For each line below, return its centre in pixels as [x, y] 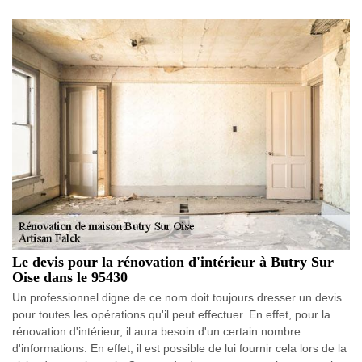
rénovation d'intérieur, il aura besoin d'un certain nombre [156, 331]
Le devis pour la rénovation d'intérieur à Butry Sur [173, 261]
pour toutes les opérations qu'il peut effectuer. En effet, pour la [171, 314]
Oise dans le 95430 [70, 277]
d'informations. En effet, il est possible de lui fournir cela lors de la [179, 348]
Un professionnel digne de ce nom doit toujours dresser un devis [177, 297]
